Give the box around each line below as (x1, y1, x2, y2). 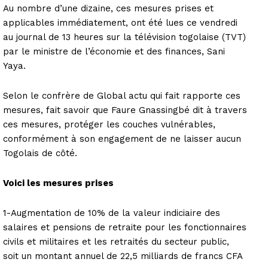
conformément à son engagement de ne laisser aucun (3, 133, 241, 144)
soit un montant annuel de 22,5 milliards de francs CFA (3, 250, 243, 261)
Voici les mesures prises (3, 177, 114, 188)
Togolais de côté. (3, 147, 77, 159)
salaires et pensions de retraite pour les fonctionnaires (3, 221, 246, 233)
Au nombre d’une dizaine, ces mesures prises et (3, 2, 214, 14)
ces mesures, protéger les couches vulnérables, (3, 118, 215, 130)
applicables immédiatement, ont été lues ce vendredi (3, 17, 237, 28)
